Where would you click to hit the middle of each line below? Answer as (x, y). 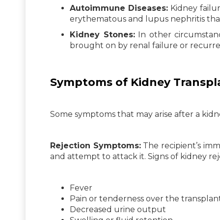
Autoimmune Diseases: (119, 8)
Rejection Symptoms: (96, 145)
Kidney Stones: (102, 34)
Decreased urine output (118, 209)
